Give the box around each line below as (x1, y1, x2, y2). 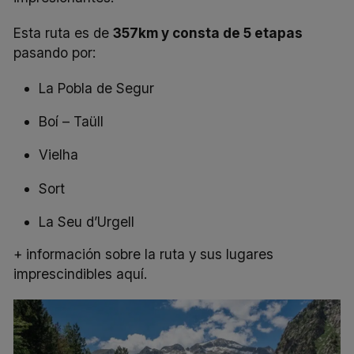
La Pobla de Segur (39, 80, 155, 97)
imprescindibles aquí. (13, 265, 148, 282)
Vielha (39, 146, 79, 164)
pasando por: (13, 44, 96, 62)
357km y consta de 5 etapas (113, 24, 303, 42)
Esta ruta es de (13, 24, 114, 42)
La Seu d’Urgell (39, 213, 135, 230)
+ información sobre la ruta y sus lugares (13, 245, 274, 262)
